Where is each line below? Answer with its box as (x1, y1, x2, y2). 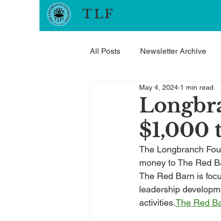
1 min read (180, 83, 214, 91)
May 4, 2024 (139, 83, 178, 91)
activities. (139, 197, 176, 208)
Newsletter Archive (140, 46, 206, 56)
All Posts (90, 46, 120, 56)
